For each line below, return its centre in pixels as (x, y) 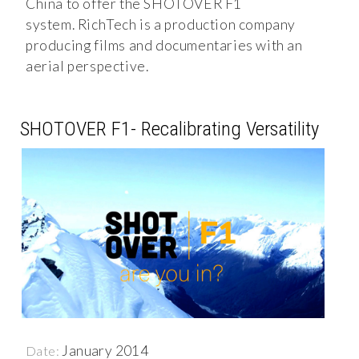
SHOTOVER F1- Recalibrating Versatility (169, 128)
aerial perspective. (87, 66)
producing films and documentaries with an (164, 45)
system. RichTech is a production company (161, 24)
